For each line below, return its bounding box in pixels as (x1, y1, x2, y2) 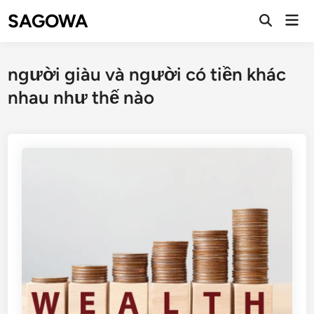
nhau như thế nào (8, 86, 155, 109)
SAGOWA (8, 9, 89, 32)
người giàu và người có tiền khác (8, 63, 287, 86)
